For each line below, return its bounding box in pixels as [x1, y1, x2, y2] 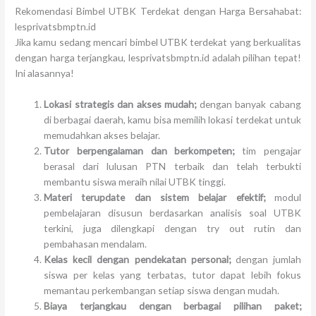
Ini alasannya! [15, 66, 75, 79]
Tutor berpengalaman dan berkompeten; [44, 144, 243, 157]
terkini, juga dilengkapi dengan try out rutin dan [44, 221, 301, 234]
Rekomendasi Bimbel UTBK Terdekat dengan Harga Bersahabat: [15, 4, 301, 17]
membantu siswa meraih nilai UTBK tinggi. [44, 175, 226, 188]
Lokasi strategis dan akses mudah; [44, 97, 200, 110]
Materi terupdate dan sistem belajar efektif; [44, 190, 274, 203]
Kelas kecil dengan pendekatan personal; [44, 253, 231, 265]
